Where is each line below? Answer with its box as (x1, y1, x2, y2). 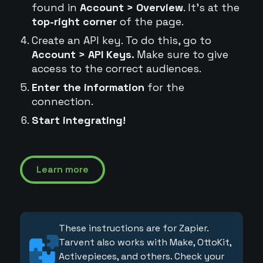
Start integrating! (31, 113, 126, 127)
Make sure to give (136, 48, 228, 61)
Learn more (36, 163, 89, 176)
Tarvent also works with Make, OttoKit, (58, 236, 231, 248)
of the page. (116, 15, 184, 28)
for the (144, 80, 184, 94)
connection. (31, 95, 93, 108)
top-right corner (31, 15, 117, 28)
